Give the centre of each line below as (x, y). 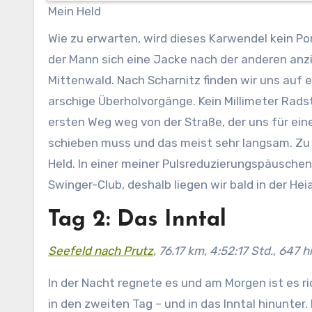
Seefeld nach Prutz (101, 250)
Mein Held (75, 11)
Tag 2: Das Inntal (137, 220)
